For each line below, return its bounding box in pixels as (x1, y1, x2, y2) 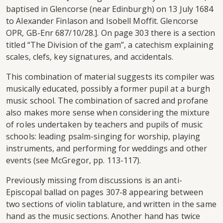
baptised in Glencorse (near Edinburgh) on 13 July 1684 (6, 3, 214, 15)
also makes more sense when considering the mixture (6, 107, 210, 118)
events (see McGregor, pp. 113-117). (6, 155, 141, 166)
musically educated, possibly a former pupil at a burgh (6, 83, 211, 95)
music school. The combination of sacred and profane (6, 95, 209, 107)
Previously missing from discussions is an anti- (6, 175, 182, 186)
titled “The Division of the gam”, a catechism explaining (6, 39, 214, 51)
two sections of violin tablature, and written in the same (6, 199, 217, 210)
